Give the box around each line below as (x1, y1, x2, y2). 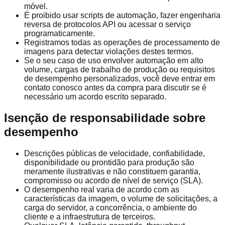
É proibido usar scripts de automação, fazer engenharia (24, 11, 220, 20)
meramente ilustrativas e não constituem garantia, (24, 167, 200, 176)
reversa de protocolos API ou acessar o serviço (24, 20, 191, 29)
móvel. (24, 2, 48, 11)
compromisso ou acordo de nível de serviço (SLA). (24, 176, 203, 185)
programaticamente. (24, 29, 95, 38)
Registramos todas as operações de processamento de (24, 38, 220, 47)
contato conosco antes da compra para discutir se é (24, 83, 206, 92)
